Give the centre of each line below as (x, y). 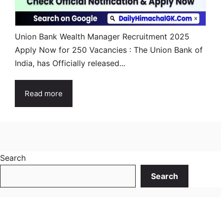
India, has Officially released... (70, 63)
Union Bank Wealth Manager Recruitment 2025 (102, 36)
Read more (44, 93)
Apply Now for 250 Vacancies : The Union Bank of (109, 50)
